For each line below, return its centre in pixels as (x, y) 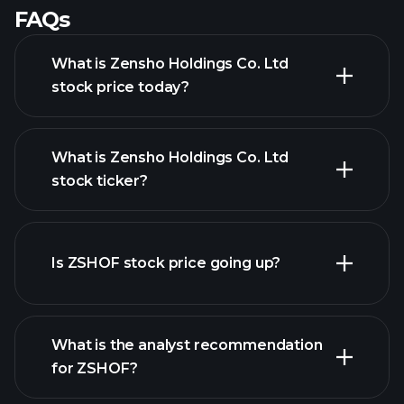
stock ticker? (100, 181)
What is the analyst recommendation (187, 345)
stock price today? (121, 87)
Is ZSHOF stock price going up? (166, 263)
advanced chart (108, 245)
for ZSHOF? (95, 368)
